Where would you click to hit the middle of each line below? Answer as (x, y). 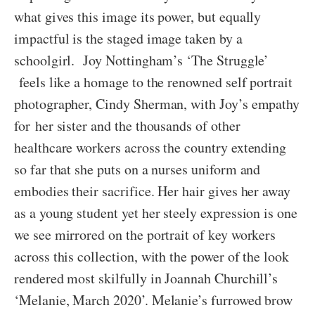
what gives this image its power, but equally (138, 17)
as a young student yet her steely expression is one (156, 213)
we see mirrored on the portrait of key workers (145, 235)
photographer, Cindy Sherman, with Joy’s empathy (157, 104)
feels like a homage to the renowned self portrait (154, 82)
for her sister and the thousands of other (127, 126)
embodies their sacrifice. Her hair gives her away (153, 191)
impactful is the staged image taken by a (128, 39)
